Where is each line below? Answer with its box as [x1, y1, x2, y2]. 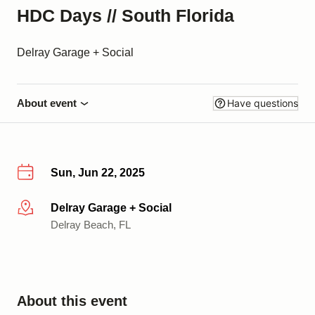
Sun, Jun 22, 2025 [51, 167, 145, 179]
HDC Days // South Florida [17, 6, 234, 25]
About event [17, 97, 77, 109]
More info [16, 202, 63, 214]
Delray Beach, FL [51, 218, 131, 231]
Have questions [227, 97, 298, 109]
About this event [17, 292, 127, 309]
